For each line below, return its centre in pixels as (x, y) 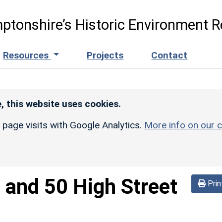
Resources (27, 55)
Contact (169, 55)
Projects (105, 55)
